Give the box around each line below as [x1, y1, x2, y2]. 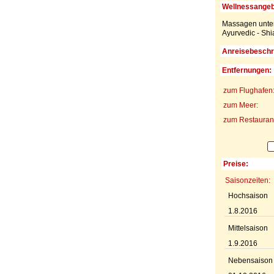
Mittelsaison [228, 223, 268, 232]
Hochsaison [228, 191, 268, 200]
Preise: [223, 159, 248, 168]
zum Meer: [223, 100, 258, 109]
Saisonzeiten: [224, 176, 270, 185]
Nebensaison [228, 256, 273, 265]
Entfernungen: [221, 65, 272, 75]
